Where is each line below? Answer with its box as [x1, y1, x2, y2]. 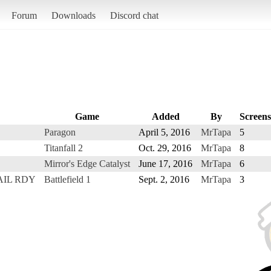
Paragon [44, 126, 76, 137]
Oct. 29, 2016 [139, 142, 191, 153]
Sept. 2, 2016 [139, 174, 189, 184]
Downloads [51, 10, 96, 21]
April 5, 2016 [139, 126, 190, 137]
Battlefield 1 [44, 174, 91, 184]
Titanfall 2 [44, 142, 83, 153]
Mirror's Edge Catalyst [44, 158, 130, 169]
